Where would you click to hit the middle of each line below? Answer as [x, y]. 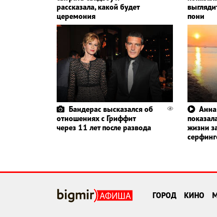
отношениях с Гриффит [96, 118]
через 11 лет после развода [104, 128]
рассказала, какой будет [98, 7]
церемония [76, 16]
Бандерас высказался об [111, 109]
